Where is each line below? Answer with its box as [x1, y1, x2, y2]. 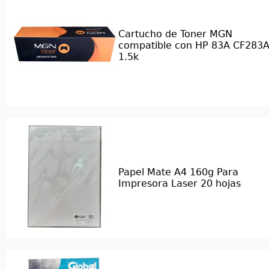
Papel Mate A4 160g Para [118, 166, 238, 178]
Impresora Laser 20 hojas [118, 178, 241, 189]
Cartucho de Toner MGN [118, 28, 232, 40]
